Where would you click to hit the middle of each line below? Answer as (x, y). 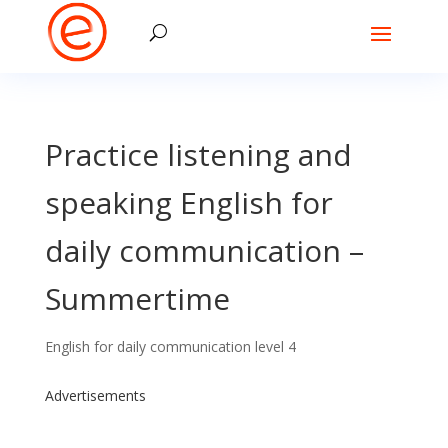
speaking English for (188, 202)
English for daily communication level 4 (170, 346)
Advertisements (95, 395)
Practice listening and (198, 154)
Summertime (137, 298)
